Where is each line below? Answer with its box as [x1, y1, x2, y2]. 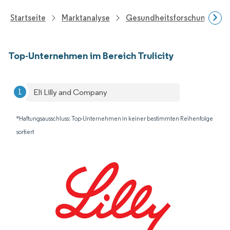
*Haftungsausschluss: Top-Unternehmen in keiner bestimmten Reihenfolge [16, 114, 213, 122]
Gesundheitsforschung [126, 13, 210, 23]
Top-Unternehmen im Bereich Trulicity [8, 49, 174, 62]
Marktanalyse [62, 13, 110, 23]
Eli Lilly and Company [33, 87, 107, 97]
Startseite [10, 13, 46, 23]
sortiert [16, 128, 34, 136]
